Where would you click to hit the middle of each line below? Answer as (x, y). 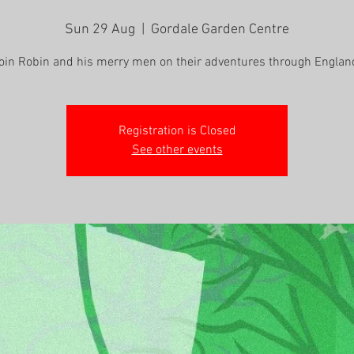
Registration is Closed (177, 131)
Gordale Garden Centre (220, 30)
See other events (177, 150)
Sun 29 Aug (100, 30)
